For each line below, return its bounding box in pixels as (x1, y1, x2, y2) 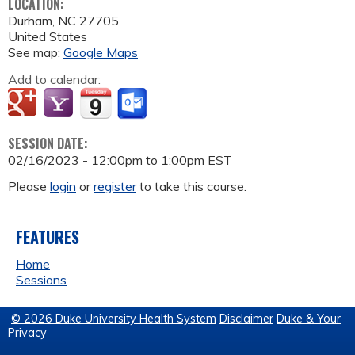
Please (8, 178, 50, 195)
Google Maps (63, 44, 138, 61)
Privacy (8, 326, 47, 341)
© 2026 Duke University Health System (11, 311, 216, 326)
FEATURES (16, 225, 79, 250)
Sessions (16, 272, 67, 288)
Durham (8, 13, 52, 29)
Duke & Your (277, 311, 341, 326)
